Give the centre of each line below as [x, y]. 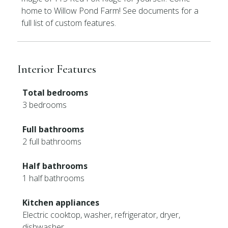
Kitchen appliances [61, 203]
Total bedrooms [55, 93]
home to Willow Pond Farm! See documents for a [110, 11]
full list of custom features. [69, 23]
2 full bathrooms [52, 141]
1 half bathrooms [54, 178]
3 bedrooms [45, 105]
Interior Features [57, 69]
